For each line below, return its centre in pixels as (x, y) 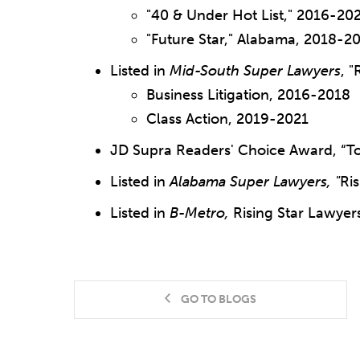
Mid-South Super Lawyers (255, 70)
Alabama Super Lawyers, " (255, 181)
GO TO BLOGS (218, 300)
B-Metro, (201, 213)
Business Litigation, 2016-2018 (248, 94)
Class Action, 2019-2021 (227, 119)
